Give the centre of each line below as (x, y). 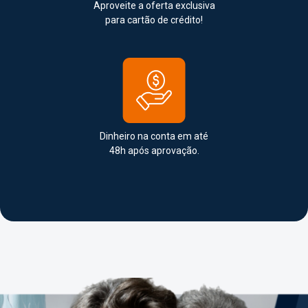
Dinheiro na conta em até (154, 136)
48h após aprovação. (154, 150)
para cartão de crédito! (154, 20)
